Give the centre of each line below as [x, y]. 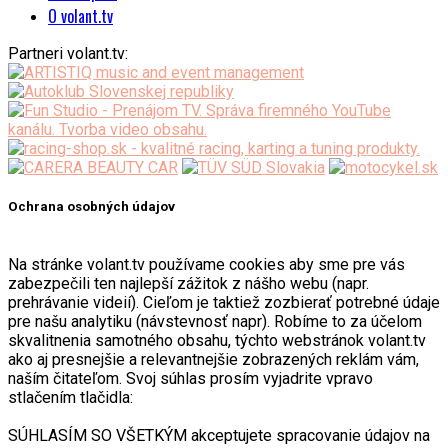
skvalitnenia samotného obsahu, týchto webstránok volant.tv [217, 341]
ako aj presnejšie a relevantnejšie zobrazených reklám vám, [213, 360]
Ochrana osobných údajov [91, 207]
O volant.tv [80, 16]
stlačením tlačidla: [70, 398]
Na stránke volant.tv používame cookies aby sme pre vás [206, 265]
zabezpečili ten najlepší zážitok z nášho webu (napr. [188, 284]
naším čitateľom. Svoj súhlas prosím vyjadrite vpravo [190, 379]
